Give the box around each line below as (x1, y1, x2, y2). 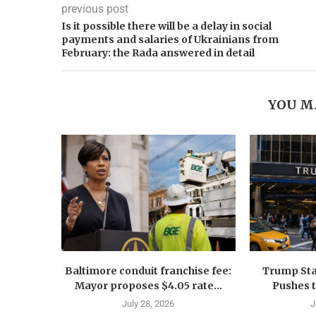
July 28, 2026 (122, 298, 175, 309)
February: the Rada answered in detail (61, 47, 255, 60)
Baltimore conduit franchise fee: (65, 264, 232, 277)
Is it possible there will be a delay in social (61, 20, 272, 33)
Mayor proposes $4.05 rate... (74, 279, 222, 292)
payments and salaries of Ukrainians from (61, 33, 279, 47)
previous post (61, 2, 128, 16)
